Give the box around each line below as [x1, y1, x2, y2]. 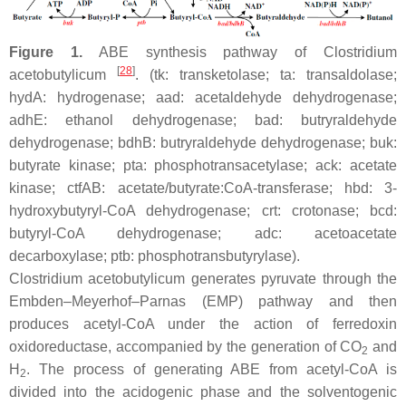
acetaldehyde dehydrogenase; [184, 90, 397, 106]
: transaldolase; [292, 67, 397, 83]
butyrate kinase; [9, 158, 123, 174]
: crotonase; [276, 203, 370, 219]
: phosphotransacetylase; [142, 158, 316, 174]
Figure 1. [9, 44, 82, 61]
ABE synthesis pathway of [82, 44, 324, 61]
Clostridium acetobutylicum [9, 271, 186, 287]
